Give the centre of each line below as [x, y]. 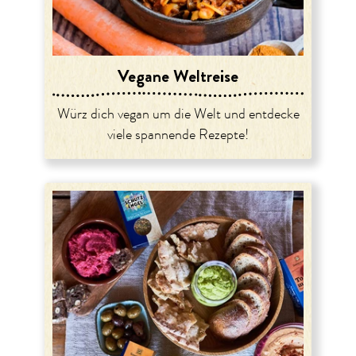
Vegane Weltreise [178, 75]
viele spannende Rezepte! [178, 135]
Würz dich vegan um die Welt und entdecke [178, 114]
